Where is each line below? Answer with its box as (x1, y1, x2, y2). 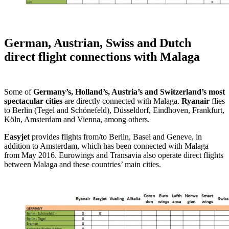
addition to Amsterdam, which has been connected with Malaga (4, 142, 209, 151)
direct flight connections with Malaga (4, 50, 200, 64)
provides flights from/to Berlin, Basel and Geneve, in (30, 132, 202, 142)
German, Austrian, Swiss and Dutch (4, 36, 191, 50)
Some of (4, 87, 33, 97)
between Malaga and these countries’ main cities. (4, 160, 161, 169)
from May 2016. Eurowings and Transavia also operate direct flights (4, 151, 223, 160)
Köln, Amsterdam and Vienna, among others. (4, 115, 150, 124)
